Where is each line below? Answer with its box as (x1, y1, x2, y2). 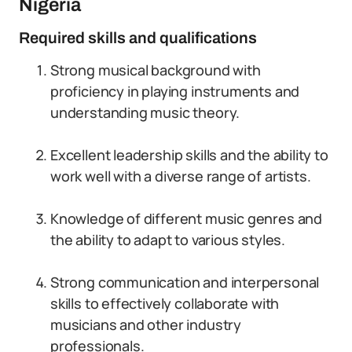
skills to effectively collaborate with (50, 294, 280, 313)
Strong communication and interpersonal (50, 273, 320, 291)
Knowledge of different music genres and (50, 209, 322, 228)
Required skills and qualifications (19, 29, 257, 46)
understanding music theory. (50, 103, 240, 122)
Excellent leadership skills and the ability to (50, 145, 328, 164)
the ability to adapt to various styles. (50, 230, 285, 249)
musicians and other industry (50, 315, 241, 334)
